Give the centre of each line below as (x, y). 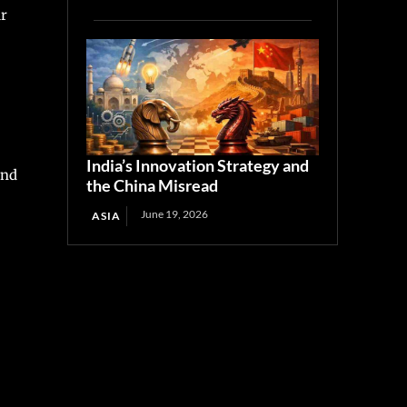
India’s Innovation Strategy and (198, 165)
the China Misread (153, 185)
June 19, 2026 (175, 213)
